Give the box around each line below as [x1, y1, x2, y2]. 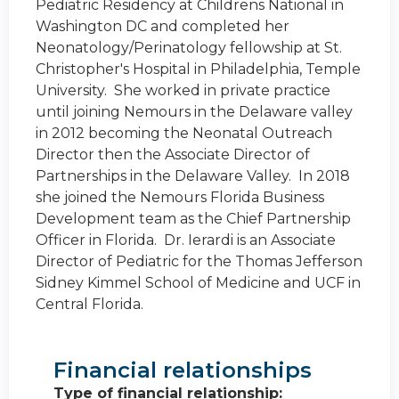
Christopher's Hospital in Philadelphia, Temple [36, 61, 361, 78]
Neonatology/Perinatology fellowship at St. [36, 39, 342, 57]
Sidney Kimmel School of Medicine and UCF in [36, 274, 361, 292]
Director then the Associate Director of [36, 146, 310, 164]
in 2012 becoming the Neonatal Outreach [36, 125, 332, 142]
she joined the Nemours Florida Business [36, 189, 324, 207]
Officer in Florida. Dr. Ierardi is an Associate [36, 232, 336, 249]
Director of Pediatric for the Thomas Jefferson [36, 253, 362, 271]
